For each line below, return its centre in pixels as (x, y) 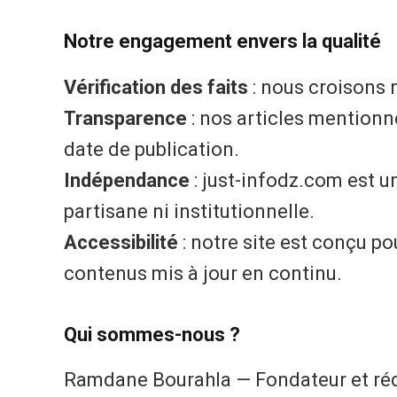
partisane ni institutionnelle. (189, 211)
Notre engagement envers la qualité (222, 42)
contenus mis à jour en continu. (203, 273)
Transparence (125, 118)
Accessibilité (121, 242)
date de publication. (152, 149)
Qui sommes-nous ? (152, 334)
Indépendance (127, 180)
